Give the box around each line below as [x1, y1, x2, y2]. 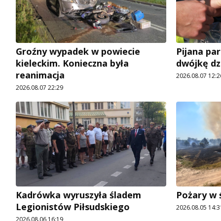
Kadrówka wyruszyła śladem [16, 189, 141, 201]
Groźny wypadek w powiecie [16, 45, 140, 58]
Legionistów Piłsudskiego [16, 201, 130, 213]
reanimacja [16, 69, 65, 81]
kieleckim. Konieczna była [16, 57, 129, 70]
